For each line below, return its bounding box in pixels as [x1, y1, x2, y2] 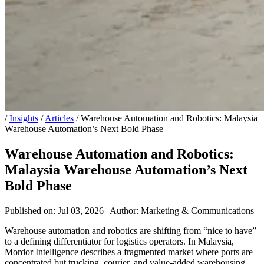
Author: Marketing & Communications [108, 205, 254, 216]
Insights [9, 113, 38, 123]
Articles [45, 113, 74, 123]
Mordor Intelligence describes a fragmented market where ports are [5, 246, 253, 257]
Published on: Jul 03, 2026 [5, 205, 106, 216]
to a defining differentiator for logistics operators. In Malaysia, [5, 236, 234, 246]
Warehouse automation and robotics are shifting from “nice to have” [5, 225, 256, 236]
